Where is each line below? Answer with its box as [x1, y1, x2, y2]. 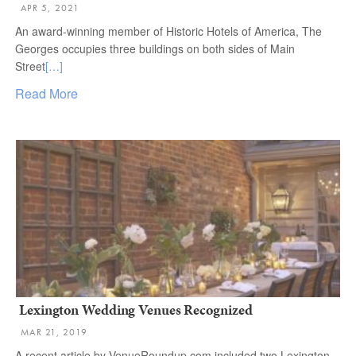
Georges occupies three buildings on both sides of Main [15, 41, 295, 56]
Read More [15, 84, 78, 103]
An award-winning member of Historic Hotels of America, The [15, 23, 322, 39]
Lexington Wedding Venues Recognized [19, 300, 253, 319]
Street [15, 58, 45, 74]
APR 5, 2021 [21, 2, 79, 14]
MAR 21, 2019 [21, 326, 87, 339]
